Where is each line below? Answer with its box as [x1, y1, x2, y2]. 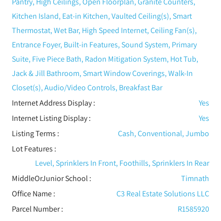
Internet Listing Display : [11, 112, 91, 123]
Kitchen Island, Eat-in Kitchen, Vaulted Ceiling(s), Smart [11, 10, 192, 21]
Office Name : [11, 188, 55, 199]
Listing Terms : [11, 128, 59, 139]
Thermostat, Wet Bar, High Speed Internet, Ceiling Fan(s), [11, 25, 197, 36]
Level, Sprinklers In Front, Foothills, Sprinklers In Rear [35, 157, 210, 168]
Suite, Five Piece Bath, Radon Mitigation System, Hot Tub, [11, 53, 198, 64]
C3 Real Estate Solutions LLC [116, 188, 210, 199]
